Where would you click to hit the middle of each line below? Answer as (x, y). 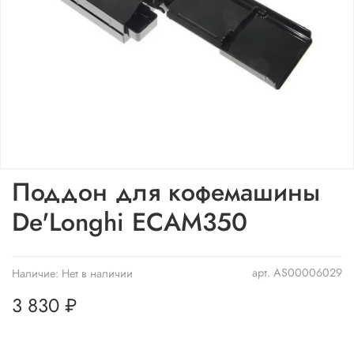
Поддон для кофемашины (166, 192)
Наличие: (35, 273)
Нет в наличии (97, 273)
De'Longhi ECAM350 (130, 222)
